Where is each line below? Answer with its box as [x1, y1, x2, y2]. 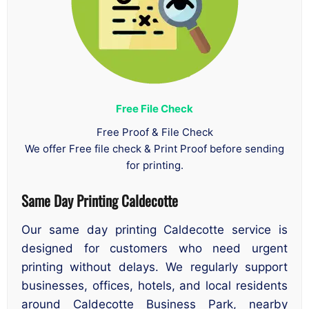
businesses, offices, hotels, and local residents [21, 279, 288, 293]
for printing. [126, 158, 183, 172]
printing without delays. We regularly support [21, 260, 288, 275]
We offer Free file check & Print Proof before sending [25, 141, 284, 155]
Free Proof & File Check [96, 125, 213, 139]
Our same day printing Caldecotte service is [21, 223, 288, 237]
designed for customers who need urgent [21, 241, 288, 256]
